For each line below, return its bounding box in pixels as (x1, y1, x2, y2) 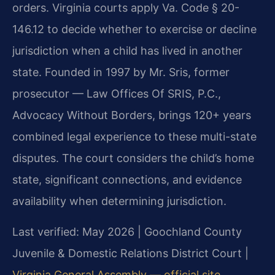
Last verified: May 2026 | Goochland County (12, 225, 242, 238)
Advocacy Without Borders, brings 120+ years (12, 109, 251, 122)
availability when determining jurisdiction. (12, 195, 227, 208)
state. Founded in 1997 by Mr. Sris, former (12, 66, 230, 79)
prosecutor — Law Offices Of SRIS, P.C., (12, 87, 221, 101)
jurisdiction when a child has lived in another (12, 44, 242, 58)
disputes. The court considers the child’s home (12, 152, 254, 165)
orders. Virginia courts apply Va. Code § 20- (12, 1, 239, 15)
